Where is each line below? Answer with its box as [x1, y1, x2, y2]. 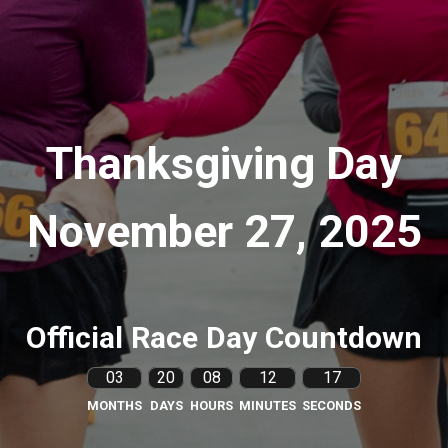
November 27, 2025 [26, 205, 422, 259]
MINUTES [239, 398, 296, 414]
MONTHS [87, 398, 142, 414]
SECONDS [302, 398, 361, 414]
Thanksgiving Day [46, 137, 402, 191]
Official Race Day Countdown [26, 320, 422, 356]
